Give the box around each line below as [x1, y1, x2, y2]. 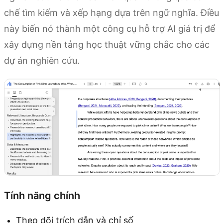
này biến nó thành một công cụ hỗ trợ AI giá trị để [4, 23, 215, 34]
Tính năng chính [4, 189, 80, 202]
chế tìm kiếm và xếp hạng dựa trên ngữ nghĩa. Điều [4, 7, 219, 18]
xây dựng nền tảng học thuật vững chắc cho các [4, 39, 210, 50]
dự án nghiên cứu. [4, 55, 80, 66]
